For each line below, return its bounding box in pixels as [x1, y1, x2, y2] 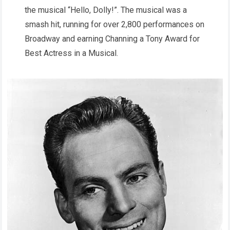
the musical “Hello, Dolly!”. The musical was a [25, 5, 187, 15]
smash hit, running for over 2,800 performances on [25, 20, 204, 30]
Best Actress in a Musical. [25, 48, 118, 59]
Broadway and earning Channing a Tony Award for [25, 34, 200, 44]
